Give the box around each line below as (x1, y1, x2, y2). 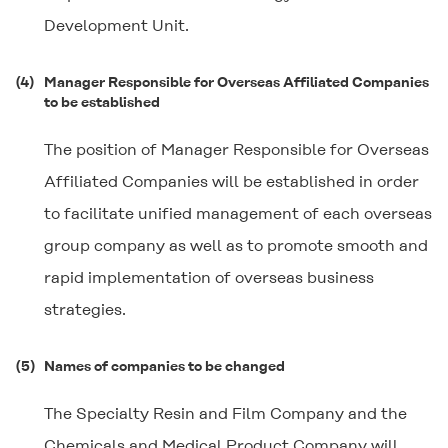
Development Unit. (44, 16, 189, 35)
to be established (44, 94, 160, 110)
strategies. (44, 300, 126, 319)
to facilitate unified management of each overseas (44, 204, 432, 223)
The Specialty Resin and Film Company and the (44, 404, 407, 423)
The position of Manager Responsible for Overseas (44, 140, 429, 159)
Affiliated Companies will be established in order (44, 172, 419, 191)
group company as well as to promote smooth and (44, 236, 428, 255)
